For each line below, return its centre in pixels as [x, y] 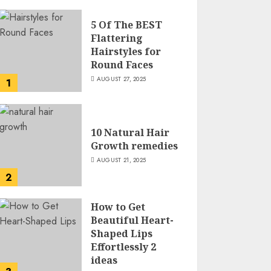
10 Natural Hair [130, 132]
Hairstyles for [126, 51]
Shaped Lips [122, 233]
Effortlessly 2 [124, 247]
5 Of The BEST [127, 24]
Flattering [117, 38]
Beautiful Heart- [132, 220]
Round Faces [122, 64]
